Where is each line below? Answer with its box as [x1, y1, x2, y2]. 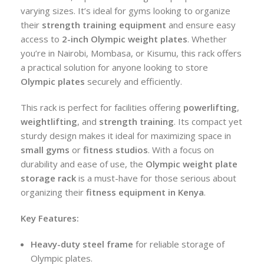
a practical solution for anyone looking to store [21, 61, 208, 74]
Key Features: [21, 212, 79, 225]
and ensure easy [166, 19, 236, 31]
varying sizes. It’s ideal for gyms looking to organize [21, 5, 230, 17]
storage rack [21, 172, 76, 184]
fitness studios [83, 144, 148, 156]
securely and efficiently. [85, 75, 182, 88]
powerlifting [183, 101, 237, 114]
